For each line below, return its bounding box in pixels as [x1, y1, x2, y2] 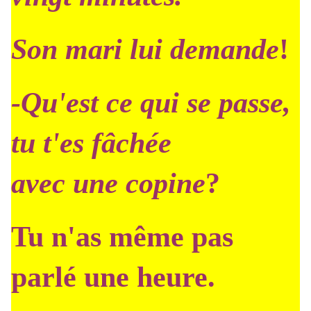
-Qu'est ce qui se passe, [11, 87, 291, 119]
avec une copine [11, 167, 205, 199]
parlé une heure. [11, 261, 215, 293]
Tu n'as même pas [11, 221, 233, 253]
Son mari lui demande [11, 33, 279, 65]
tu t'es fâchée [11, 127, 171, 159]
